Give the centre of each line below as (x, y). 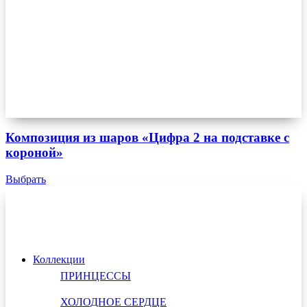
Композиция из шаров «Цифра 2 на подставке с (147, 138)
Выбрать (26, 180)
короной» (34, 153)
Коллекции (59, 259)
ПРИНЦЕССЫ (96, 276)
